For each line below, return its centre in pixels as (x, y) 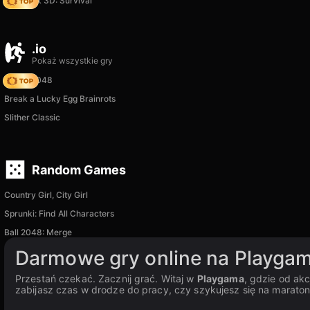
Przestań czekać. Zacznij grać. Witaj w (106, 279)
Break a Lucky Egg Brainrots (60, 99)
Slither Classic (32, 117)
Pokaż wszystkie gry (72, 61)
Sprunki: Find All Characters (59, 213)
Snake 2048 (28, 80)
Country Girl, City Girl (46, 195)
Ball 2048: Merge (38, 232)
